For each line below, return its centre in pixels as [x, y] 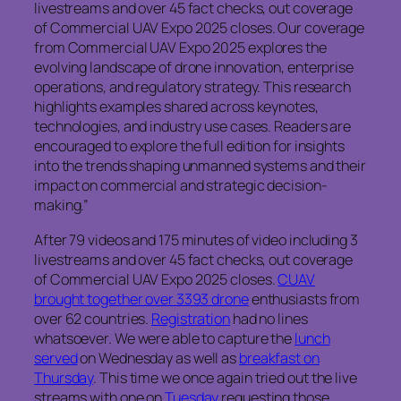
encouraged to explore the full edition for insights [189, 146]
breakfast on [279, 358]
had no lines [269, 318]
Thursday [64, 377]
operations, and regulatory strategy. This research [192, 87]
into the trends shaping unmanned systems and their [200, 166]
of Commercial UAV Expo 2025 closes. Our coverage [200, 28]
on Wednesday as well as [158, 358]
